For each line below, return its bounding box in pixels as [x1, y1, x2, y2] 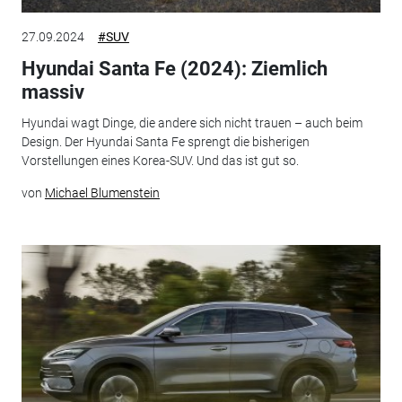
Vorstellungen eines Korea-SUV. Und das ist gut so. [21, 153, 299, 168]
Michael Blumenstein [44, 185, 160, 200]
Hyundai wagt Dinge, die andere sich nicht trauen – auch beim [21, 115, 363, 130]
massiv [21, 81, 84, 104]
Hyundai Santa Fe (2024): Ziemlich [21, 57, 328, 81]
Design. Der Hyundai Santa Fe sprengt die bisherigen [21, 134, 310, 149]
